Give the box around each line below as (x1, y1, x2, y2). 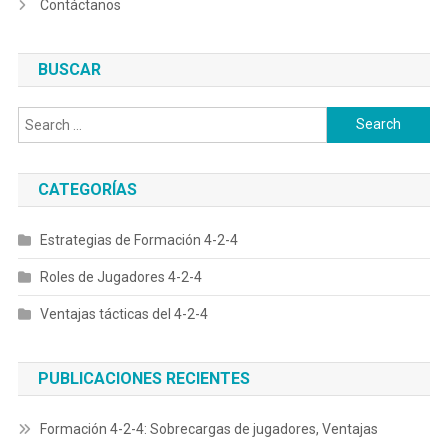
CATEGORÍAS (37, 179, 137, 199)
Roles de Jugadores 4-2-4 (39, 268, 202, 285)
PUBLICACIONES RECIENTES (37, 368, 250, 388)
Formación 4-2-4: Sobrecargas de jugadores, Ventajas (39, 420, 378, 437)
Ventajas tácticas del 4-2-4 (39, 305, 208, 322)
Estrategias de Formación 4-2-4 (39, 231, 238, 248)
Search (326, 109, 372, 126)
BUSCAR (37, 59, 101, 79)
